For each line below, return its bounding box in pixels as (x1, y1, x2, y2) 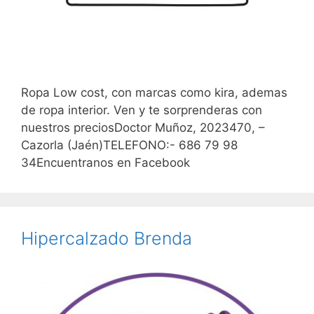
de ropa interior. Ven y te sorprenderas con (21, 102, 262, 117)
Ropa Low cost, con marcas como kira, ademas (21, 85, 287, 100)
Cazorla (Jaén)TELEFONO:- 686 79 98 (21, 137, 238, 152)
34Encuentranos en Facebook (21, 155, 190, 170)
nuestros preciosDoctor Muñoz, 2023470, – (21, 120, 265, 135)
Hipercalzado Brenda (21, 227, 192, 249)
